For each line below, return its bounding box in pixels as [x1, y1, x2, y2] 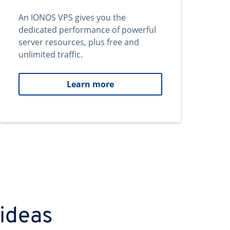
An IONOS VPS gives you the [18, 12, 126, 23]
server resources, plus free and [18, 36, 139, 48]
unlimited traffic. [18, 49, 83, 60]
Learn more [67, 79, 114, 90]
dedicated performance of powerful [18, 24, 156, 35]
